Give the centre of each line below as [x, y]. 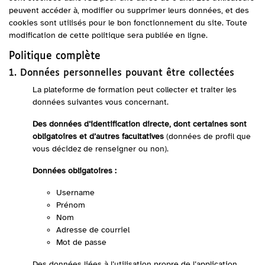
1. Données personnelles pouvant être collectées [122, 73]
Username [75, 193]
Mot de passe [81, 242]
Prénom [71, 205]
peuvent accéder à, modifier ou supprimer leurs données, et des [129, 10]
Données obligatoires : [75, 171]
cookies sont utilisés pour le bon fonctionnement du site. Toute [128, 23]
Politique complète [55, 56]
